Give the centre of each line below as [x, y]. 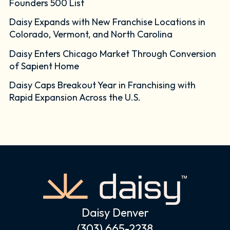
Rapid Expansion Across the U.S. [75, 98]
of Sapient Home [44, 66]
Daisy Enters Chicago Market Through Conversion [113, 53]
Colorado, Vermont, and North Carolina [91, 34]
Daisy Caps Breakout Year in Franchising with [103, 85]
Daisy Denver [115, 213]
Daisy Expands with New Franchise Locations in [108, 22]
